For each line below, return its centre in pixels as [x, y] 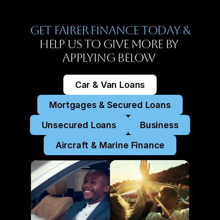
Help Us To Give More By [109, 44]
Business [159, 125]
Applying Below [110, 58]
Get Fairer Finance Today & [110, 30]
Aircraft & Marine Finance [110, 145]
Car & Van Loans [110, 85]
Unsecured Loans [79, 125]
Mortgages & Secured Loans [110, 105]
